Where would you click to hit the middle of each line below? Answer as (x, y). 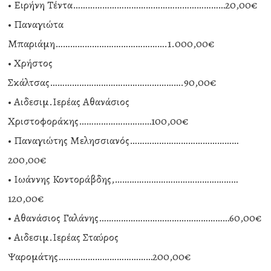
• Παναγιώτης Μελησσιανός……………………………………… (123, 140)
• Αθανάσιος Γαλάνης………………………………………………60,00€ (135, 218)
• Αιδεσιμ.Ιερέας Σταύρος (64, 237)
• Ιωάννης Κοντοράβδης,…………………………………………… (123, 179)
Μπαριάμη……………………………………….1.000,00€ (112, 44)
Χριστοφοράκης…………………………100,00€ (99, 121)
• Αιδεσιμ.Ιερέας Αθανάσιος (69, 102)
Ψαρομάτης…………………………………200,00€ (100, 256)
